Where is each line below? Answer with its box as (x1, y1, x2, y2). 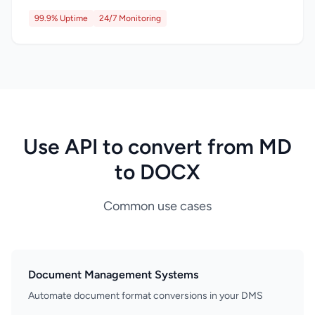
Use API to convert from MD (23, 134, 292, 160)
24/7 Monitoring (99, 13, 161, 23)
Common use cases (103, 198, 212, 214)
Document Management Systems (28, 268, 198, 281)
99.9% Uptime (34, 13, 88, 23)
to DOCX (115, 159, 200, 185)
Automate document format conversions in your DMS (28, 290, 263, 302)
